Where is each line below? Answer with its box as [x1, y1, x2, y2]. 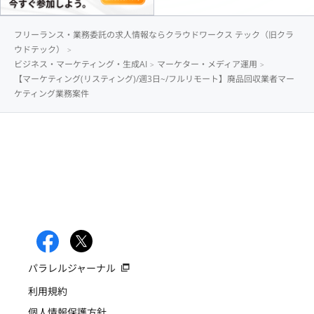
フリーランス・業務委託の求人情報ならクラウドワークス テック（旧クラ [14, 28, 294, 41]
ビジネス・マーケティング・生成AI [14, 57, 147, 70]
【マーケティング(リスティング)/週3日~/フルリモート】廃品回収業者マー [14, 72, 294, 85]
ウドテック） [14, 43, 64, 55]
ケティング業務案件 [14, 87, 89, 100]
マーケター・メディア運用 [157, 57, 257, 70]
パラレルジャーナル [28, 261, 116, 275]
